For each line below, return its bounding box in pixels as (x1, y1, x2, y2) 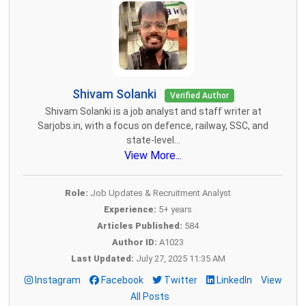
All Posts (130, 291, 169, 303)
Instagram (32, 275, 83, 286)
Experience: (104, 204, 156, 215)
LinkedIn (214, 275, 254, 286)
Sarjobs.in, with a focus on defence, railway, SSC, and (38, 120, 268, 132)
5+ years (156, 204, 192, 215)
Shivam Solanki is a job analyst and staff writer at (44, 106, 262, 117)
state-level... (126, 135, 180, 146)
